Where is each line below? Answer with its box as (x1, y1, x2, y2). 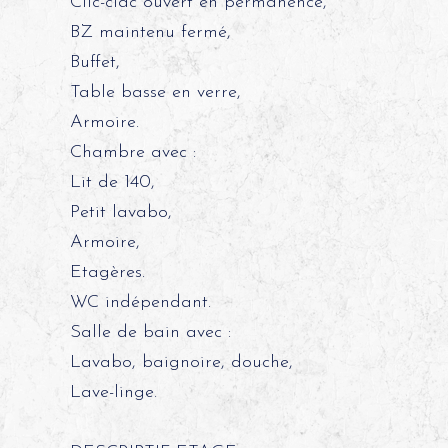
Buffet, (69, 53, 120, 72)
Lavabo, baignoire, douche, (69, 353, 293, 372)
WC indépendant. (69, 293, 211, 312)
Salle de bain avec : (69, 323, 231, 342)
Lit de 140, (69, 173, 155, 192)
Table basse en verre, (69, 83, 241, 102)
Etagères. (69, 263, 145, 282)
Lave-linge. (69, 383, 157, 402)
